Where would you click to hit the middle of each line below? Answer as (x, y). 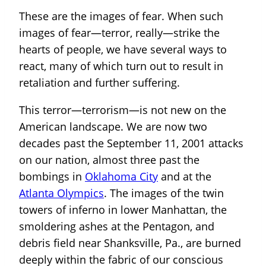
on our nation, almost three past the (109, 160)
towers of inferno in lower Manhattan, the (123, 210)
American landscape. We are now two (113, 126)
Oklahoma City (121, 176)
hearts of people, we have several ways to (123, 49)
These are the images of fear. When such (121, 16)
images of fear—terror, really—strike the (119, 33)
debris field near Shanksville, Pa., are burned (130, 243)
